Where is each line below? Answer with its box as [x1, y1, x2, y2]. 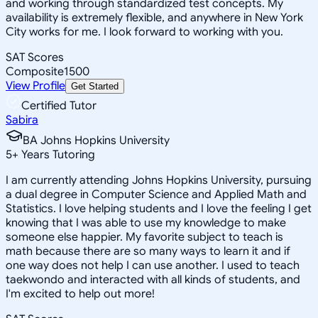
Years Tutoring [18, 147, 95, 162]
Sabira [6, 112, 38, 127]
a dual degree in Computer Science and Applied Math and [6, 187, 307, 202]
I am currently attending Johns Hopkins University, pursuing [6, 172, 312, 187]
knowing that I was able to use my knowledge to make [6, 215, 286, 230]
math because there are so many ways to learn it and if [6, 243, 290, 258]
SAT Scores [6, 50, 64, 65]
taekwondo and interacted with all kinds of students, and [6, 272, 300, 287]
